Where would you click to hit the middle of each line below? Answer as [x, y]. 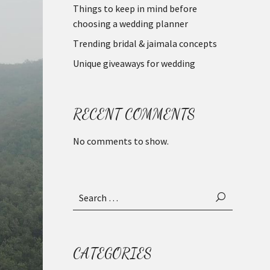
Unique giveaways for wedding [134, 63]
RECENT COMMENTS [134, 114]
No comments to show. [121, 141]
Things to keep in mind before [135, 8]
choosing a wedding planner [131, 24]
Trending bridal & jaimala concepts [145, 43]
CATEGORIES [112, 253]
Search [86, 190]
